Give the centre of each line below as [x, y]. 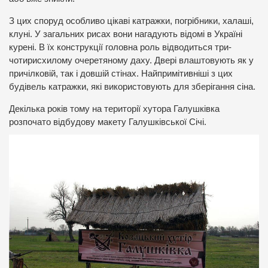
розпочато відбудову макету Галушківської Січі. [108, 122]
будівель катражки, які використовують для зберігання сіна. [132, 87]
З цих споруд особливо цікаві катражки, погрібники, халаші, [131, 21]
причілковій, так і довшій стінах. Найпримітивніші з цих [121, 74]
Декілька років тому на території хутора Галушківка [114, 109]
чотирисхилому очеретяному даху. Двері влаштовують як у [131, 61]
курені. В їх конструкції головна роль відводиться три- [120, 48]
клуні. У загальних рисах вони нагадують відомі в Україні [126, 34]
